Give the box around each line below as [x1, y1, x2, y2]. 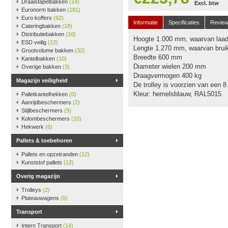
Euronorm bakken [21, 7, 67, 13]
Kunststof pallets [21, 159, 64, 165]
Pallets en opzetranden [21, 151, 79, 157]
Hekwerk [21, 124, 45, 130]
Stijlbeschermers [21, 107, 64, 113]
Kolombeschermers [21, 116, 71, 122]
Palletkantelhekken [21, 91, 69, 97]
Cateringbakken [21, 23, 62, 29]
